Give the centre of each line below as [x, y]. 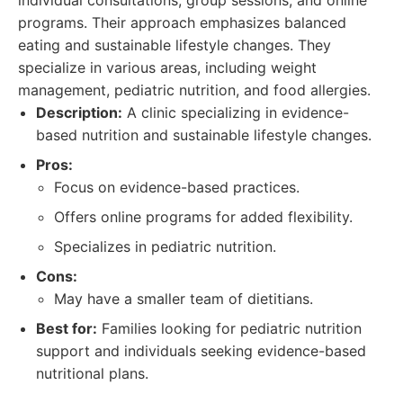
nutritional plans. [92, 373]
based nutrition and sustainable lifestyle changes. [204, 135]
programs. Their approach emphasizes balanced [182, 22]
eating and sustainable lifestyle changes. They [175, 45]
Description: [79, 112]
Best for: [67, 328]
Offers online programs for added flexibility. [203, 217]
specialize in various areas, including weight [167, 67]
